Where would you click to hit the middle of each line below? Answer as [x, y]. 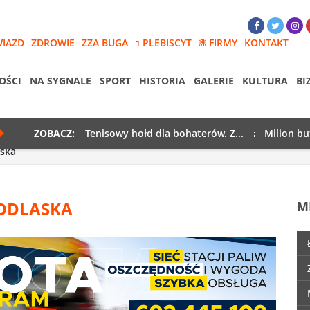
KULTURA [265, 80]
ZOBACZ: [54, 133]
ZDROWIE [53, 43]
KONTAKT [266, 43]
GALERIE [214, 80]
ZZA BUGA [105, 43]
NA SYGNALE [61, 80]
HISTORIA [162, 80]
